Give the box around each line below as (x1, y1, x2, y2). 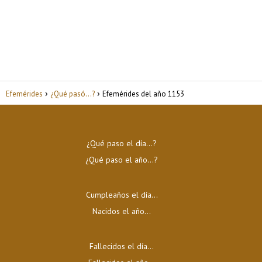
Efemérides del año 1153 (102, 89, 184, 99)
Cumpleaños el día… (85, 189, 158, 200)
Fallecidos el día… (89, 241, 154, 251)
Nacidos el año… (92, 206, 151, 216)
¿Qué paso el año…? (85, 154, 158, 165)
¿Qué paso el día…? (87, 138, 157, 149)
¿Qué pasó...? (50, 89, 95, 99)
